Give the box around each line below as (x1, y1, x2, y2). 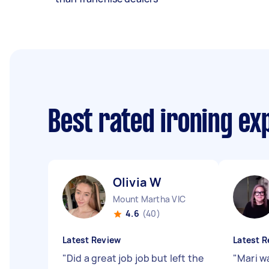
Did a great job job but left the (67, 252, 204, 265)
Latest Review (62, 234, 121, 246)
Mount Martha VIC (113, 193, 186, 205)
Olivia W (113, 174, 162, 190)
